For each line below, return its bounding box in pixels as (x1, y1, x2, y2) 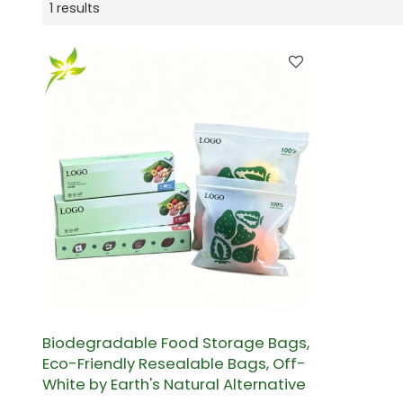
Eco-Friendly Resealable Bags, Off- (41, 352, 306, 374)
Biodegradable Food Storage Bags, (41, 331, 309, 354)
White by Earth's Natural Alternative (41, 372, 306, 395)
